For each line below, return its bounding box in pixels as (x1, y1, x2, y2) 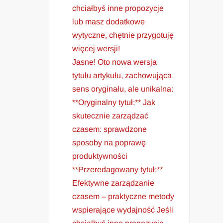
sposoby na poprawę (72, 138, 146, 147)
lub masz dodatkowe (72, 17, 145, 26)
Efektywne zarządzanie (72, 178, 155, 187)
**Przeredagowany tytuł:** (72, 165, 163, 174)
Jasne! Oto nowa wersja (72, 57, 157, 66)
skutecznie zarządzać (72, 111, 149, 120)
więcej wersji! (72, 44, 120, 53)
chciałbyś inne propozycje (72, 3, 164, 12)
